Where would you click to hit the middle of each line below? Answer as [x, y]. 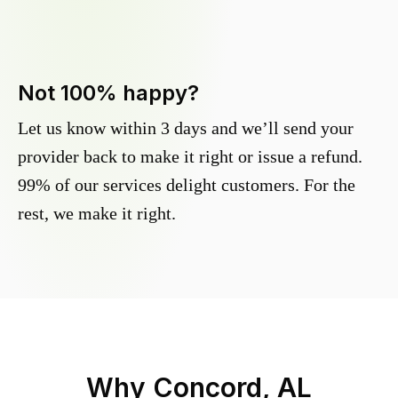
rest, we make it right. [97, 214]
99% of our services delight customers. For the [187, 185]
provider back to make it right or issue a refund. [190, 157]
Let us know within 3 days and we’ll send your [186, 128]
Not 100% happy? [108, 93]
